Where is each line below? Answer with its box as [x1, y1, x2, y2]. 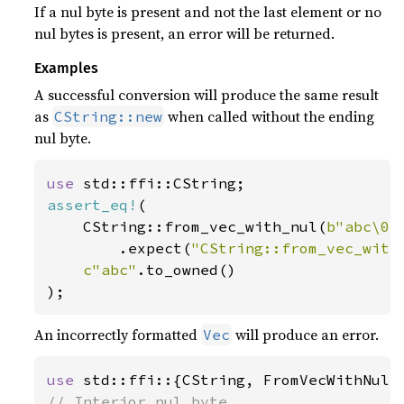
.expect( [47, 239, 192, 257]
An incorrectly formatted [34, 325, 202, 344]
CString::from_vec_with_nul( [47, 217, 327, 235]
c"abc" [83, 261, 138, 279]
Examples [34, 60, 99, 77]
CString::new [54, 107, 163, 125]
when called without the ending [164, 106, 375, 126]
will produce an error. [232, 325, 380, 344]
